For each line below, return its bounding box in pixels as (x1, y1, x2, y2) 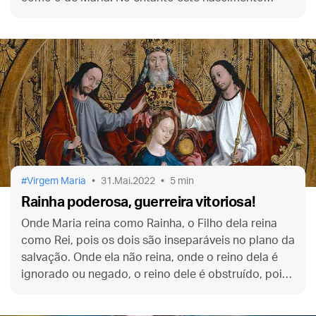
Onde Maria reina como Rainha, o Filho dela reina (21, 217, 277, 229)
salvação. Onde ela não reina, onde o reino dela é (21, 251, 278, 263)
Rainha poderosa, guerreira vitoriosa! (21, 195, 255, 209)
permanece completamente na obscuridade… (21, 8, 261, 20)
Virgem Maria (27, 176, 86, 186)
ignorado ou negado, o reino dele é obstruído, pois (21, 268, 288, 280)
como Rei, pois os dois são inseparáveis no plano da (21, 234, 295, 246)
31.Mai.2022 (101, 176, 155, 186)
